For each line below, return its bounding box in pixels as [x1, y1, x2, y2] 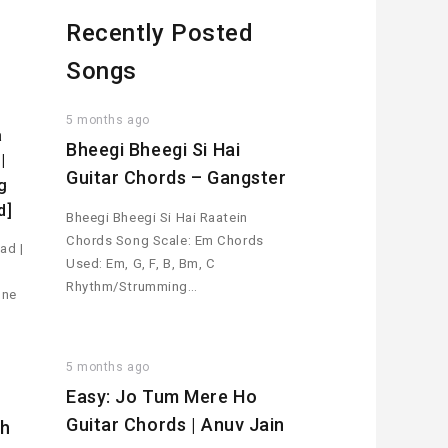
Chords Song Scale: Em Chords [66, 232, 264, 248]
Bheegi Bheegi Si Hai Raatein [66, 209, 248, 225]
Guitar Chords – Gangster [66, 167, 287, 189]
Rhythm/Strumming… [66, 278, 198, 294]
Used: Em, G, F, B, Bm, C [66, 255, 216, 271]
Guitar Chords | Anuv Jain [66, 414, 285, 436]
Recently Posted [66, 19, 254, 47]
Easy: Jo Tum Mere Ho [66, 386, 258, 408]
